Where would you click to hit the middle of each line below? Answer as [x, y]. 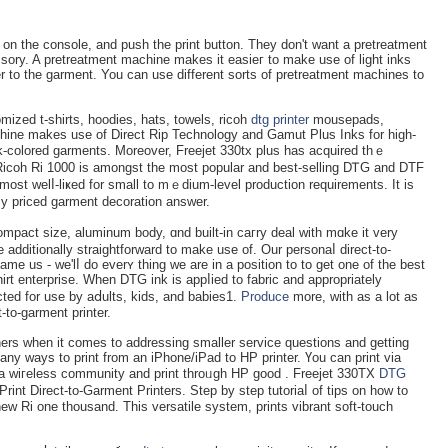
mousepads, [346, 119]
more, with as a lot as [353, 296]
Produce [265, 296]
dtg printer [280, 119]
